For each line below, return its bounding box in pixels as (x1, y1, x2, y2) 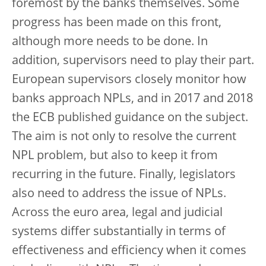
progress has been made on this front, (12, 17, 221, 29)
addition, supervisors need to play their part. (12, 55, 254, 67)
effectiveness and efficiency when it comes (12, 245, 246, 257)
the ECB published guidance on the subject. (12, 112, 248, 124)
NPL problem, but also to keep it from (12, 150, 218, 162)
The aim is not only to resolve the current (12, 131, 236, 143)
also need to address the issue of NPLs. (12, 188, 226, 200)
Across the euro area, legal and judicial (12, 207, 223, 219)
